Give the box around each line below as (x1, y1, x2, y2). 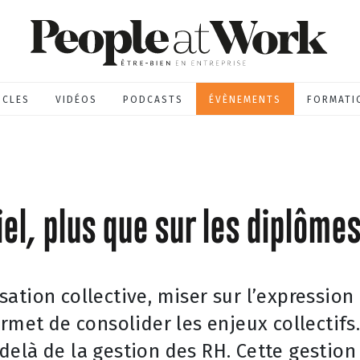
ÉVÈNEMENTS (209, 93, 281, 105)
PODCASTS (123, 93, 183, 105)
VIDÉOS (55, 93, 97, 105)
